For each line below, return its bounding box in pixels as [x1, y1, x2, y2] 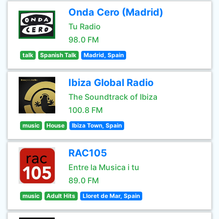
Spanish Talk [40, 51, 77, 59]
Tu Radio [68, 22, 101, 31]
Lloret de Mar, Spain [82, 192, 140, 199]
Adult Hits [46, 192, 76, 199]
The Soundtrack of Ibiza [68, 92, 157, 102]
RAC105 [68, 147, 107, 159]
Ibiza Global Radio [68, 77, 153, 88]
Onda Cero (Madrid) [68, 6, 163, 18]
